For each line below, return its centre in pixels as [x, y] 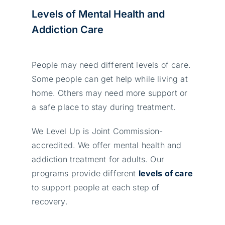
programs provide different [85, 173]
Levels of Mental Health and [98, 14]
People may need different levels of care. [111, 65]
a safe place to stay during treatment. [104, 107]
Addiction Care [68, 29]
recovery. [50, 201]
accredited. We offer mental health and [107, 145]
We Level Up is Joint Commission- [97, 131]
